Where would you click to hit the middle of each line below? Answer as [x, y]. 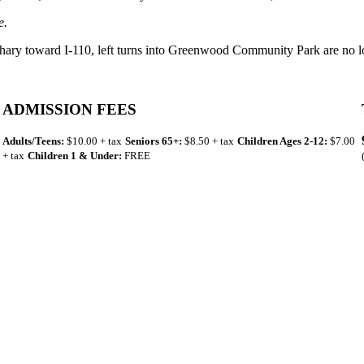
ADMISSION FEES [69, 109]
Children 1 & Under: [74, 156]
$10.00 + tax [93, 141]
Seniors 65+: [153, 141]
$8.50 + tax [208, 141]
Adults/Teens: [33, 141]
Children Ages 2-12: [282, 141]
